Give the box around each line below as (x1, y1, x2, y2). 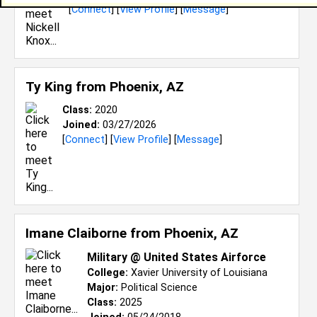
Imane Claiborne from (25, 225, 164, 241)
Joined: (62, 119, 100, 131)
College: (87, 267, 128, 279)
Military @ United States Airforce (87, 250, 266, 264)
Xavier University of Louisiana (128, 267, 267, 279)
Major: (87, 282, 118, 294)
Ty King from (25, 79, 110, 95)
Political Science (118, 282, 197, 294)
